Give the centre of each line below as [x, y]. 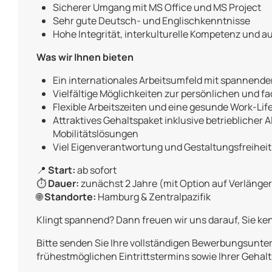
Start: [62, 170]
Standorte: [70, 197]
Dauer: [63, 184]
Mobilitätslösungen [96, 134]
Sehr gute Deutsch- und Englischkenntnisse [152, 21]
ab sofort [96, 170]
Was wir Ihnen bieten [85, 57]
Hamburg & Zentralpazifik [153, 197]
